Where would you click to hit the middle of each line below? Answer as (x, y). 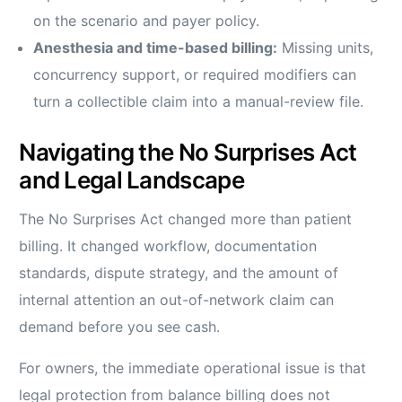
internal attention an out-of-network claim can (177, 300)
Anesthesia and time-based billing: (156, 48)
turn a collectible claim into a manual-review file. (199, 102)
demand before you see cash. (120, 327)
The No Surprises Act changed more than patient (186, 219)
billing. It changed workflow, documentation (168, 246)
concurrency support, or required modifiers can (195, 75)
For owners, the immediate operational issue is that (193, 368)
